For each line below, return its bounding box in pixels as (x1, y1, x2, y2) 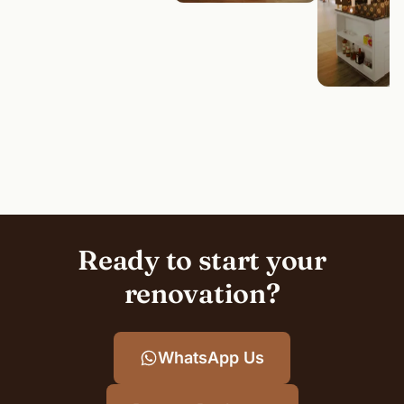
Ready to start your (78, 243, 326, 277)
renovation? (124, 276, 280, 310)
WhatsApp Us (158, 347, 264, 367)
